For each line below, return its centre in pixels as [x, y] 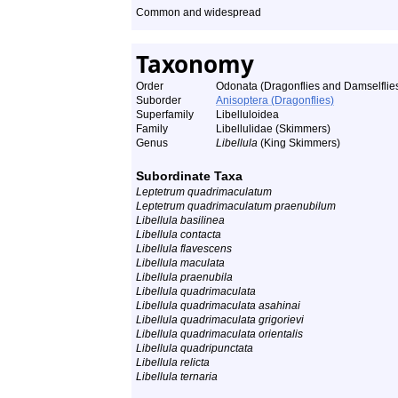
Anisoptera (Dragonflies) [275, 100]
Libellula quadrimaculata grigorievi [220, 320]
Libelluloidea [247, 115]
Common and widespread [199, 12]
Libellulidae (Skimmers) [273, 129]
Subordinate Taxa [189, 176]
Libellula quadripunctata [195, 348]
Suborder [159, 100]
